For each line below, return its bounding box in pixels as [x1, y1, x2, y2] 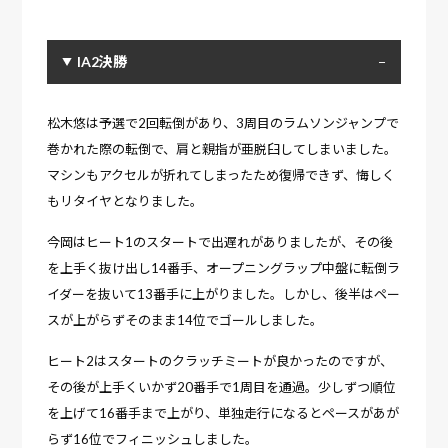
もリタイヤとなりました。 [47, 192, 204, 209]
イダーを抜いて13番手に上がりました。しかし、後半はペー [47, 285, 401, 302]
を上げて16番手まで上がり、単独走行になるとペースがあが [47, 404, 400, 421]
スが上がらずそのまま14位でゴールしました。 [47, 311, 324, 328]
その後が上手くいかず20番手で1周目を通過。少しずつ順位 [47, 378, 397, 395]
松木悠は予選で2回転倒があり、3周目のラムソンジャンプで [47, 114, 400, 131]
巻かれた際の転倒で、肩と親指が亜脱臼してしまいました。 [47, 140, 398, 157]
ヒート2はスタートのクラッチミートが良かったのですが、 [47, 352, 394, 369]
